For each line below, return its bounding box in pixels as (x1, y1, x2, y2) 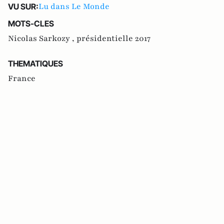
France (8, 72, 35, 84)
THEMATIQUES (8, 58, 63, 68)
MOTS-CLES (8, 18, 54, 28)
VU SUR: (8, 1, 38, 11)
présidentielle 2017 (76, 32, 150, 44)
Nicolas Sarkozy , (8, 32, 76, 44)
